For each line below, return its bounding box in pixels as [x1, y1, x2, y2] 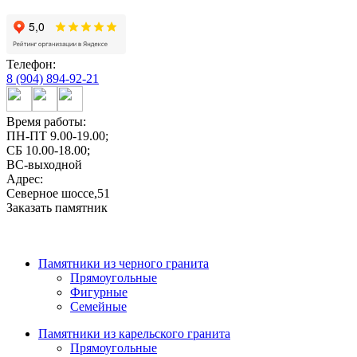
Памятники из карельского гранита [38, 327, 230, 341]
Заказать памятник [6, 201, 108, 215]
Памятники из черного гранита [38, 257, 209, 271]
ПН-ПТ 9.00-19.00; [6, 129, 108, 143]
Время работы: [6, 115, 86, 129]
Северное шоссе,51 [6, 186, 110, 201]
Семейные [70, 300, 127, 314]
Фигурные [70, 285, 127, 300]
